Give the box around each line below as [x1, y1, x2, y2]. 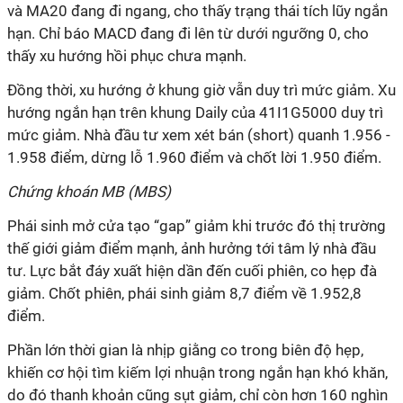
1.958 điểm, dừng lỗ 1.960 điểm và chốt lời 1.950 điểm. [7, 148, 381, 166]
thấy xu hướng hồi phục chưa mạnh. [7, 47, 246, 65]
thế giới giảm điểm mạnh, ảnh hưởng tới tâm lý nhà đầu [7, 239, 376, 257]
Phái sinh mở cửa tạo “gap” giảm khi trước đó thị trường [7, 217, 386, 235]
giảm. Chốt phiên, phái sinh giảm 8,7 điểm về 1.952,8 [7, 284, 362, 302]
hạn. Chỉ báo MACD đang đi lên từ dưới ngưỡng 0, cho [7, 24, 369, 42]
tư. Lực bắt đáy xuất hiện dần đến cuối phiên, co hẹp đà [7, 262, 377, 280]
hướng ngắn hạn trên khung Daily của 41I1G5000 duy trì [7, 103, 383, 121]
